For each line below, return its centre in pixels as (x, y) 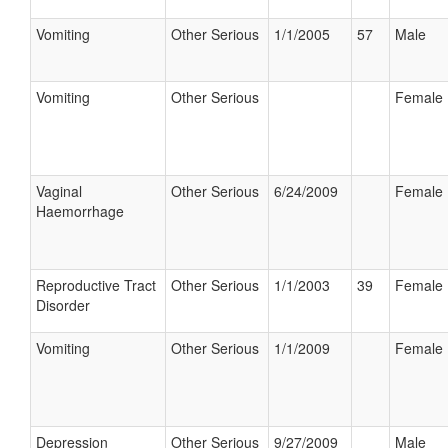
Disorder (63, 305)
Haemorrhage (80, 211)
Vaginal (59, 191)
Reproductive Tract (96, 285)
